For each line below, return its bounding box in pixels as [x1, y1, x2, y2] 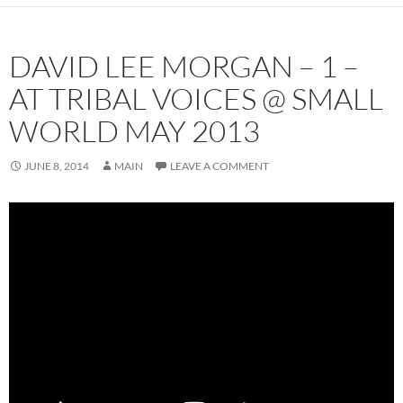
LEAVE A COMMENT [170, 158, 269, 173]
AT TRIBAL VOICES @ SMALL [9, 79, 383, 117]
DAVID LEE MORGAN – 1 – [9, 47, 359, 85]
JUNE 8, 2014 [24, 158, 89, 173]
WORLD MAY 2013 [9, 112, 260, 149]
